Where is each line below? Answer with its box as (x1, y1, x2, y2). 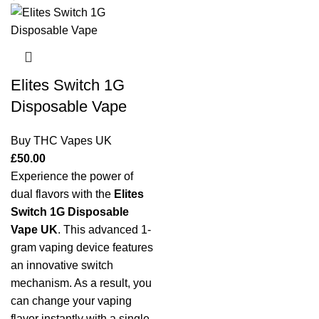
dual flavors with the (11, 188, 114, 200)
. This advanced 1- (58, 224, 151, 236)
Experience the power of (11, 170, 133, 182)
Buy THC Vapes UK (11, 135, 112, 147)
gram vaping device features (11, 241, 153, 253)
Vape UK (11, 224, 58, 236)
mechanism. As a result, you (11, 277, 152, 289)
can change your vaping (11, 295, 132, 307)
